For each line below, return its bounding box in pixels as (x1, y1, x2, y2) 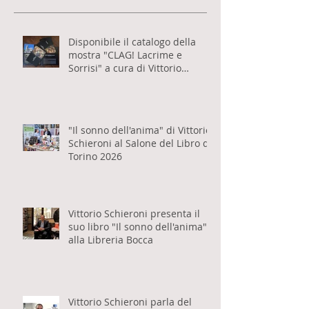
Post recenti (14, 21, 77, 37)
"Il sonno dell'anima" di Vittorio (68, 158, 211, 171)
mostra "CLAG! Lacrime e (68, 83, 182, 96)
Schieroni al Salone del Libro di (68, 171, 212, 184)
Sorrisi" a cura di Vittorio (68, 96, 181, 109)
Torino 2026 (68, 184, 122, 197)
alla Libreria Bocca (68, 268, 153, 281)
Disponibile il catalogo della (68, 70, 196, 83)
